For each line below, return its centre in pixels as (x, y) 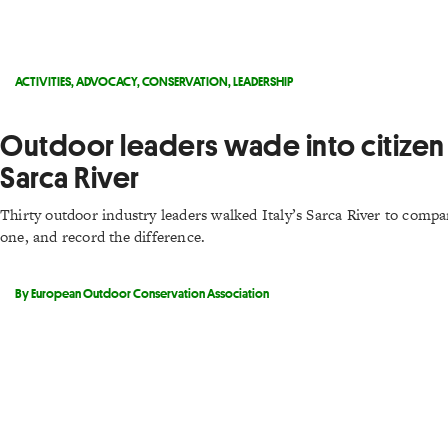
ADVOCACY (106, 80)
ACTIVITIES (43, 80)
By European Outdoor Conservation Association (142, 292)
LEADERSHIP (263, 80)
